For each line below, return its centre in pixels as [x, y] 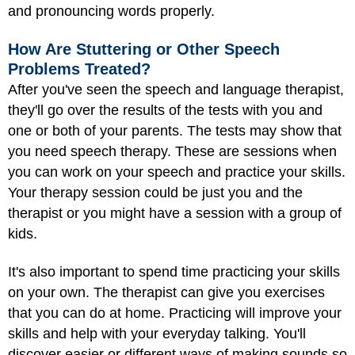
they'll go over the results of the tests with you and [165, 110]
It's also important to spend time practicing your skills [174, 272]
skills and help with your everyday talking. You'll [157, 334]
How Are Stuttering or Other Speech [144, 49]
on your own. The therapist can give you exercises [166, 293]
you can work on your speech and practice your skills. [177, 172]
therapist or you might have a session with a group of [175, 213]
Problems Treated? [79, 69]
